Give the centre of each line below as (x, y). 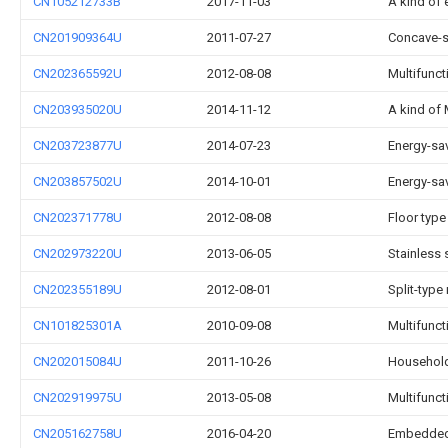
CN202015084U (77, 361)
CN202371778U (77, 217)
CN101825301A (77, 325)
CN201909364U (77, 37)
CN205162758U (77, 433)
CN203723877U (77, 145)
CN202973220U (77, 253)
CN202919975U (77, 397)
